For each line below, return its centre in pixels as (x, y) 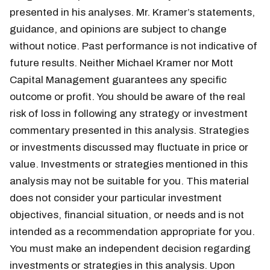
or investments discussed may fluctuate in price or (129, 148)
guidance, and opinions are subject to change (118, 30)
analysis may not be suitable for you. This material (129, 181)
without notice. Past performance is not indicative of (133, 46)
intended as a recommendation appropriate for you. (132, 232)
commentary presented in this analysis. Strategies (129, 131)
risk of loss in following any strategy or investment (129, 114)
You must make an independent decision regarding (130, 249)
